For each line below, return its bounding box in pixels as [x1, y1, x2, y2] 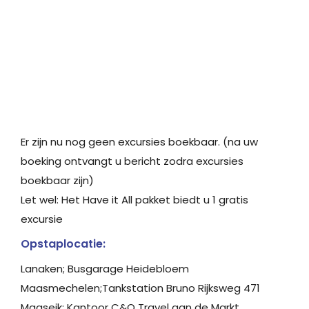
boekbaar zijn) [21, 172, 94, 188]
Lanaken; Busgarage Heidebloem [21, 261, 189, 276]
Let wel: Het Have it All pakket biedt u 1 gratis [21, 192, 248, 207]
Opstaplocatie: [21, 235, 106, 252]
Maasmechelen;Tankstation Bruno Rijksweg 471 [21, 280, 260, 295]
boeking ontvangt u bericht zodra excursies [21, 153, 243, 168]
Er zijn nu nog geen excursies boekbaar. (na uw [21, 134, 258, 149]
